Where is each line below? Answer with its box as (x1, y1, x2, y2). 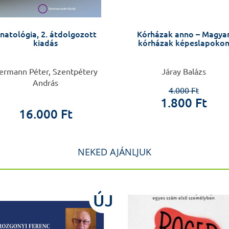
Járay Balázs (161, 67, 206, 77)
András (33, 78, 58, 88)
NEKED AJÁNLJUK (78, 146, 151, 158)
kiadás (33, 38, 58, 48)
